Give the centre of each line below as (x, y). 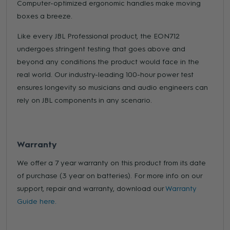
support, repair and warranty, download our (91, 189)
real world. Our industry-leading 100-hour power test (106, 75)
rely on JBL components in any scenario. (85, 101)
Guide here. (37, 202)
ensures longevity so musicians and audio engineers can (113, 88)
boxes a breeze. (45, 16)
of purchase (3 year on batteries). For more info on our (110, 176)
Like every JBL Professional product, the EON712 (99, 36)
